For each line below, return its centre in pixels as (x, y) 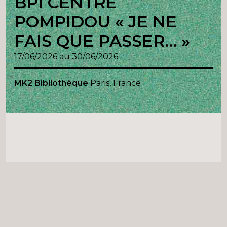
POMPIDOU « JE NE (96, 22)
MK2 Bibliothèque (52, 83)
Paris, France (116, 83)
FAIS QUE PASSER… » (102, 41)
